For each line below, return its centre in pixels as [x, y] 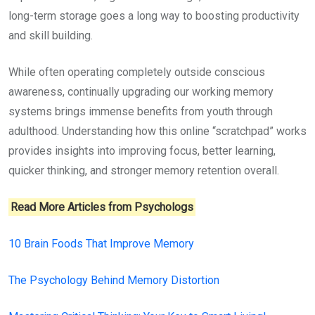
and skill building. [51, 36]
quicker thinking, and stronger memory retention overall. [144, 171]
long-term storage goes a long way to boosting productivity [154, 16]
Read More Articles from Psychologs [102, 207]
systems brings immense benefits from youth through [141, 111]
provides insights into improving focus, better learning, [142, 151]
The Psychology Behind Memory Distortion [114, 280]
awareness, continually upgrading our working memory [141, 92]
